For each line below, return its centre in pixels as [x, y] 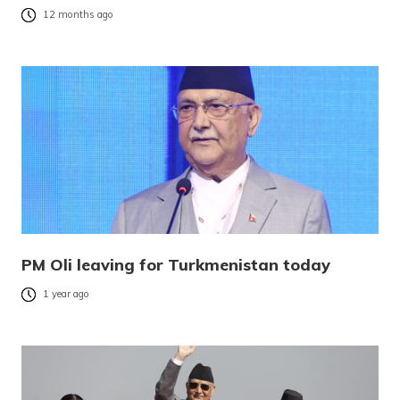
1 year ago [66, 294]
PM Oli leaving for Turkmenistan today [176, 265]
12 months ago [78, 15]
